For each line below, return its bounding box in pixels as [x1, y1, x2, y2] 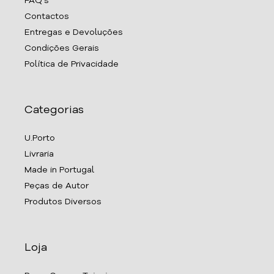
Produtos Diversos [24, 198, 102, 207]
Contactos [24, 12, 69, 21]
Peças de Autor [24, 182, 89, 191]
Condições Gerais [24, 44, 99, 53]
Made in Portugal [24, 166, 94, 175]
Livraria [24, 150, 54, 159]
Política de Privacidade [24, 60, 119, 69]
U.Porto [24, 134, 55, 143]
